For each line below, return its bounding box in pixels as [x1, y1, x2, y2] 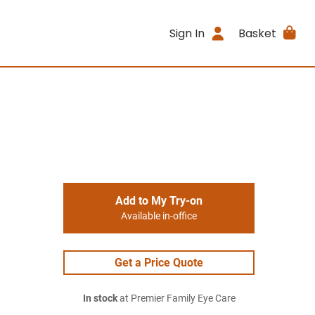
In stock [82, 292, 117, 304]
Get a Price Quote [115, 256, 203, 269]
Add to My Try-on [115, 194, 202, 207]
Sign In [169, 25, 205, 41]
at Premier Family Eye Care [117, 292, 236, 304]
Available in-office [121, 210, 197, 222]
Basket [238, 25, 276, 41]
